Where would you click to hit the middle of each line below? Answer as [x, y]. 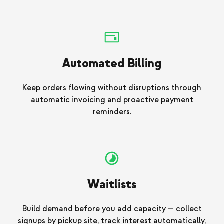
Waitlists [112, 185]
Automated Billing [112, 64]
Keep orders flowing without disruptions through [112, 88]
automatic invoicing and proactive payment [112, 100]
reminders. [112, 112]
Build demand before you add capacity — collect [112, 209]
